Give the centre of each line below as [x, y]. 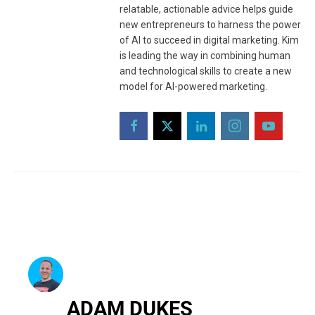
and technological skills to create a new [206, 71]
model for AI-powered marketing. [193, 87]
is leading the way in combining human [205, 56]
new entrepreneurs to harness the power [210, 25]
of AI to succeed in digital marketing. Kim [209, 40]
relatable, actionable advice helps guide [206, 9]
